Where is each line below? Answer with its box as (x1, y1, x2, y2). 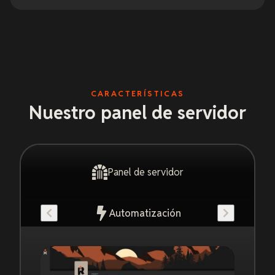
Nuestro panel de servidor (29, 101, 246, 125)
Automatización (109, 206, 181, 220)
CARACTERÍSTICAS (90, 88, 185, 99)
